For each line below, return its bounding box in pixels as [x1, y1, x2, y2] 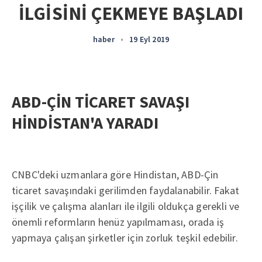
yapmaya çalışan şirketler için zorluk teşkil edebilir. [12, 231, 238, 244]
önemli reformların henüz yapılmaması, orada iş [12, 215, 225, 229]
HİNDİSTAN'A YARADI [12, 112, 158, 133]
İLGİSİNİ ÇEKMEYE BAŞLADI [18, 2, 244, 25]
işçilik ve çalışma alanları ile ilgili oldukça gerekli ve [12, 199, 240, 213]
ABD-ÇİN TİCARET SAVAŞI [12, 91, 189, 112]
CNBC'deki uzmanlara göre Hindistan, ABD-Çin [12, 168, 219, 181]
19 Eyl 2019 [129, 34, 170, 44]
